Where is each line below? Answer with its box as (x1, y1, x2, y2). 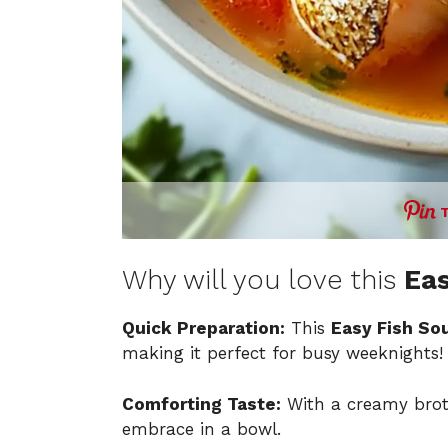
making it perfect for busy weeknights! (122, 343, 443, 364)
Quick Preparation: (122, 318, 285, 339)
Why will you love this (122, 264, 404, 297)
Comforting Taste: (122, 393, 281, 414)
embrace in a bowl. (122, 418, 281, 439)
